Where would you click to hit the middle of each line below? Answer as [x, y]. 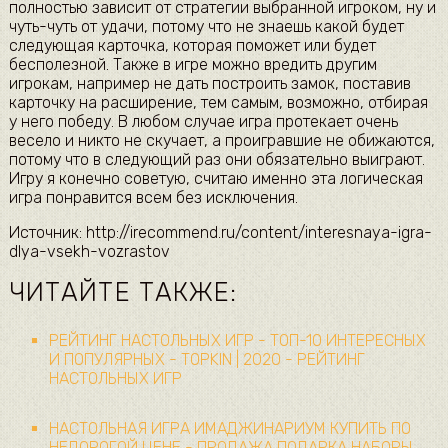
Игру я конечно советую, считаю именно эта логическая [215, 178]
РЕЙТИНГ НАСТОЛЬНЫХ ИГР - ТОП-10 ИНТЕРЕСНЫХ [237, 340]
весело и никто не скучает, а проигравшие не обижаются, [221, 140]
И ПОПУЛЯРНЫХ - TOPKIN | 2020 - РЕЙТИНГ [206, 359]
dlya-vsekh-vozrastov [89, 251]
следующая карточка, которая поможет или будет [192, 45]
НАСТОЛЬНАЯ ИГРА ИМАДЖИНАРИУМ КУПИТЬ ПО [229, 428]
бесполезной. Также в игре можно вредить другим [192, 64]
